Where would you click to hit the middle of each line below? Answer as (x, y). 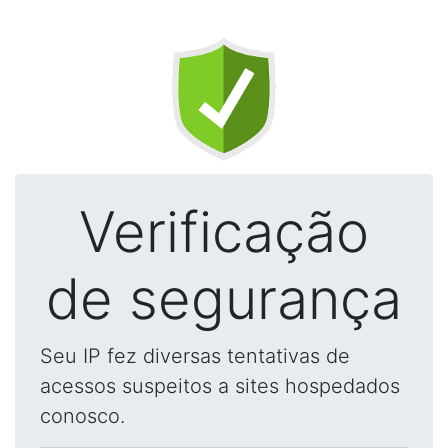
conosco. (82, 416)
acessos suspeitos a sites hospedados (220, 386)
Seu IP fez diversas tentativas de (195, 356)
